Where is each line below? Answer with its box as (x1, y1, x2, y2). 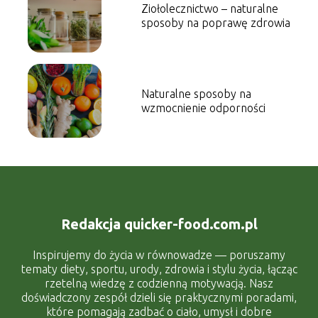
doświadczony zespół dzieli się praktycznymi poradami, (21, 290, 297, 304)
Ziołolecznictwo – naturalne (141, 2, 278, 16)
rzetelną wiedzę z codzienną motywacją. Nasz (45, 276, 273, 290)
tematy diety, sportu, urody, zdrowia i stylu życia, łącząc (21, 262, 297, 275)
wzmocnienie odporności (141, 102, 265, 115)
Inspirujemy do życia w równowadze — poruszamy (33, 248, 285, 261)
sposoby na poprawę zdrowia (141, 16, 290, 30)
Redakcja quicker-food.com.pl (60, 215, 258, 232)
